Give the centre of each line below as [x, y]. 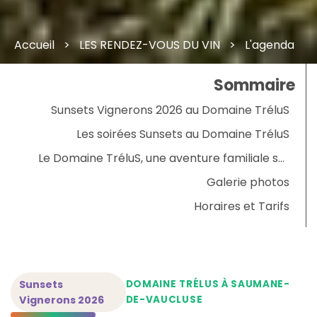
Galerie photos [248, 182]
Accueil [34, 45]
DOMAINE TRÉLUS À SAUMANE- [208, 284]
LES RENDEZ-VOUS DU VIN [150, 45]
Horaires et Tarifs [242, 206]
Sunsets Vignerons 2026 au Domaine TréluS [170, 110]
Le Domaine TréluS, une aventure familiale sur [164, 158]
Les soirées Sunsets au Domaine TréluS [183, 134]
